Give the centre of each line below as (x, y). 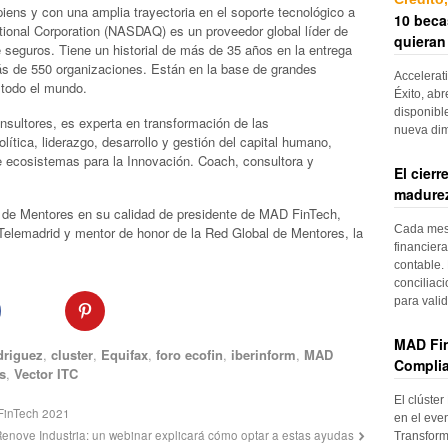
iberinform (264, 355)
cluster (72, 355)
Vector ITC (46, 374)
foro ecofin (190, 355)
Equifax (125, 355)
